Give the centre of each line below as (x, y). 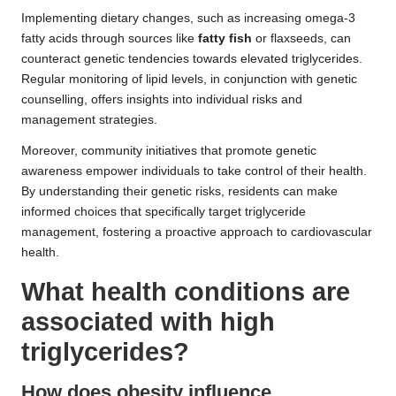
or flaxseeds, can (301, 38)
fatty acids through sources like (110, 38)
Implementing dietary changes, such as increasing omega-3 (188, 18)
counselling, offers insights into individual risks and (162, 99)
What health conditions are (186, 291)
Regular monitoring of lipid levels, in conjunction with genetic (189, 79)
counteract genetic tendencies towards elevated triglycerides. (192, 58)
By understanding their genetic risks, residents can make (179, 191)
